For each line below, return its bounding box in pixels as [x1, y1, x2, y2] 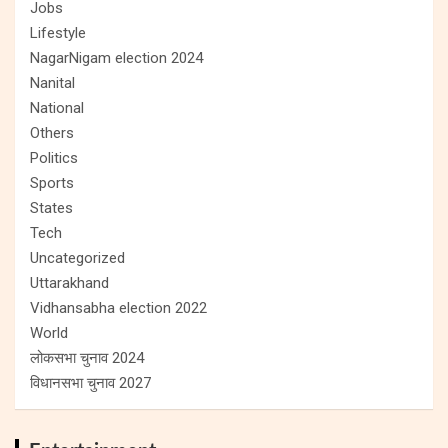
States [30, 198, 73, 217]
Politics [30, 148, 78, 167]
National [30, 98, 84, 117]
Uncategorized [30, 248, 125, 267]
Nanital [30, 73, 75, 92]
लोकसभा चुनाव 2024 [30, 348, 144, 367]
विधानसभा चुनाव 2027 [30, 373, 151, 392]
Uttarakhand [30, 273, 109, 292]
